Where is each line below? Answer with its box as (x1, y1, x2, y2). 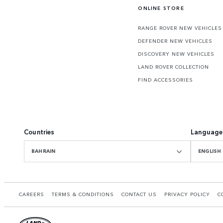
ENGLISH (198, 147, 222, 155)
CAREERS (19, 191, 44, 198)
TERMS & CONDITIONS (52, 191, 114, 198)
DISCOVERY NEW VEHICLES (138, 50, 215, 58)
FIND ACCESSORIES (138, 76, 194, 84)
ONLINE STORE (138, 4, 184, 12)
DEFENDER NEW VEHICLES (138, 37, 213, 45)
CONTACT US (121, 191, 157, 198)
